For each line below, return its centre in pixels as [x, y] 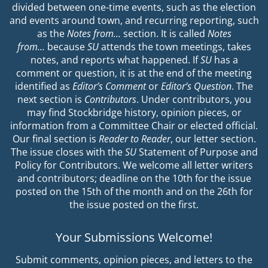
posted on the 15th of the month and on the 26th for [134, 192]
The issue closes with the [68, 152]
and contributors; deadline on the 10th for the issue [134, 179]
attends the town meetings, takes [175, 47]
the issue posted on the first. [134, 205]
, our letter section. [213, 139]
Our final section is [55, 139]
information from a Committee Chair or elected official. [134, 126]
